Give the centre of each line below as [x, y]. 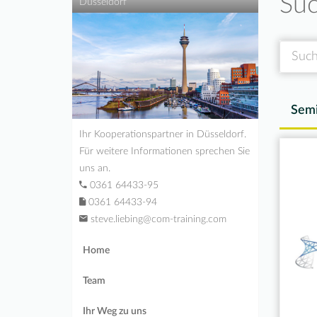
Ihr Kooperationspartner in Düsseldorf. [163, 134]
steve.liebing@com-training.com [157, 219]
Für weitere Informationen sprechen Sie [165, 151]
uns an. [95, 168]
